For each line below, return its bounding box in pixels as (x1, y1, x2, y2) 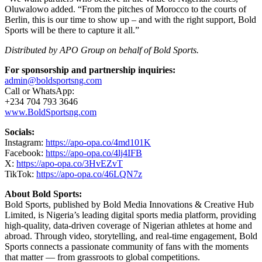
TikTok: (5, 169, 36, 180)
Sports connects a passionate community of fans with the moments (5, 242, 249, 252)
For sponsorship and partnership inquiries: (5, 65, 175, 75)
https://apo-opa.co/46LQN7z (36, 169, 142, 180)
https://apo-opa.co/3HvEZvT (16, 158, 123, 169)
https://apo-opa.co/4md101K (46, 137, 151, 148)
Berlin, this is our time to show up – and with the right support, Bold (5, 15, 256, 25)
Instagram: (5, 137, 46, 148)
